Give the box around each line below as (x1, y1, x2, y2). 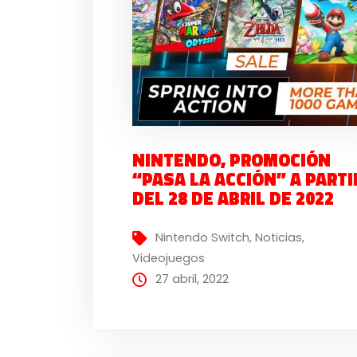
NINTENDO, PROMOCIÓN (132, 146, 331, 174)
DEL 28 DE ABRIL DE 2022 (132, 184, 335, 212)
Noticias (255, 229, 303, 246)
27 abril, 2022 (155, 271, 229, 288)
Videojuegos (132, 250, 206, 267)
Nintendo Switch (155, 229, 250, 246)
